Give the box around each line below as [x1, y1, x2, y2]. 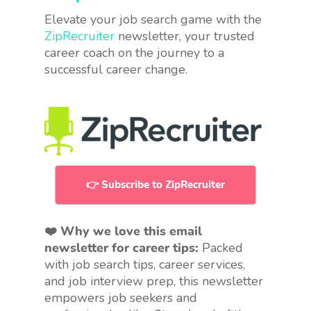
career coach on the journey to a [44, 44, 224, 61]
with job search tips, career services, [44, 255, 245, 273]
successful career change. [44, 60, 187, 78]
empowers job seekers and [44, 289, 197, 306]
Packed [199, 239, 243, 256]
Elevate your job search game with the [44, 10, 262, 28]
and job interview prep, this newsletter [44, 272, 263, 289]
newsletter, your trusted [115, 27, 255, 44]
